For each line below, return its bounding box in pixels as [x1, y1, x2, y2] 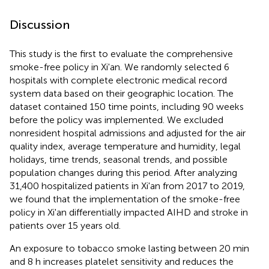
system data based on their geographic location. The [10, 88, 234, 100]
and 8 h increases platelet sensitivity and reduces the [10, 256, 234, 268]
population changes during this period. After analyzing [10, 167, 237, 179]
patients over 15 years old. [10, 220, 121, 232]
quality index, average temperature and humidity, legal [10, 141, 241, 153]
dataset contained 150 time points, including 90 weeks [10, 101, 244, 113]
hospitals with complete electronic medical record [10, 74, 227, 86]
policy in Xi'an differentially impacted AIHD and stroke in [10, 207, 248, 219]
